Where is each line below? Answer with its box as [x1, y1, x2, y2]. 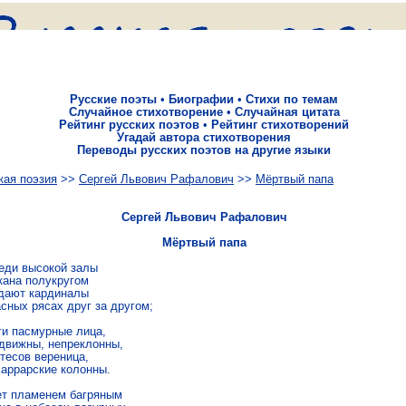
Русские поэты [70, 92, 157, 106]
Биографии [169, 92, 234, 106]
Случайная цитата [234, 105, 340, 119]
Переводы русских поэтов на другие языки [77, 143, 331, 157]
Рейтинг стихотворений [211, 118, 349, 131]
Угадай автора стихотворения [117, 130, 291, 144]
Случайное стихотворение [68, 105, 223, 119]
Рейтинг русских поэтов [59, 118, 199, 131]
